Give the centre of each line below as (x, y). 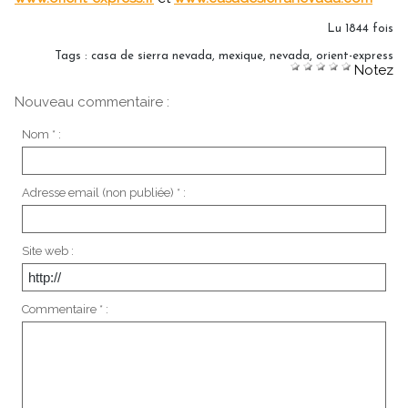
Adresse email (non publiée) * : (103, 192)
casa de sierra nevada (152, 56)
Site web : (47, 250)
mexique (241, 56)
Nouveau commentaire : (92, 102)
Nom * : (41, 134)
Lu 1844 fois (360, 28)
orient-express (355, 56)
